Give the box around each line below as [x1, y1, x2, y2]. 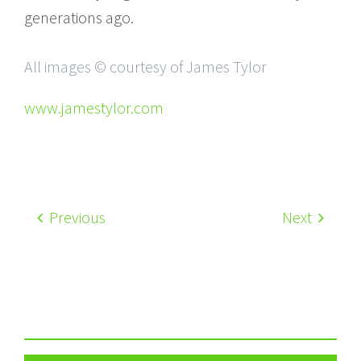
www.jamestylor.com [24, 97, 164, 118]
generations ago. [24, 6, 134, 27]
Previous [46, 206, 106, 227]
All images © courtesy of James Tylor [24, 56, 267, 77]
